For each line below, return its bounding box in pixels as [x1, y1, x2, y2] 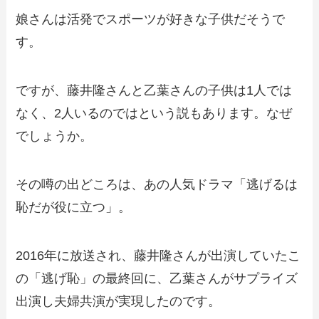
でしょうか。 [16, 129, 93, 144]
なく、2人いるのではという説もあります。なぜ [16, 106, 293, 121]
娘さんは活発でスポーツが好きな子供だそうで [16, 12, 286, 27]
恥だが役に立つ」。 [16, 200, 132, 215]
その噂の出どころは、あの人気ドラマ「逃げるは [16, 177, 298, 192]
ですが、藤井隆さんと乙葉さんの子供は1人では [16, 83, 293, 98]
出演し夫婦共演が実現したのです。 [16, 293, 221, 308]
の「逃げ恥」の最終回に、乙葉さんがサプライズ [16, 271, 298, 286]
